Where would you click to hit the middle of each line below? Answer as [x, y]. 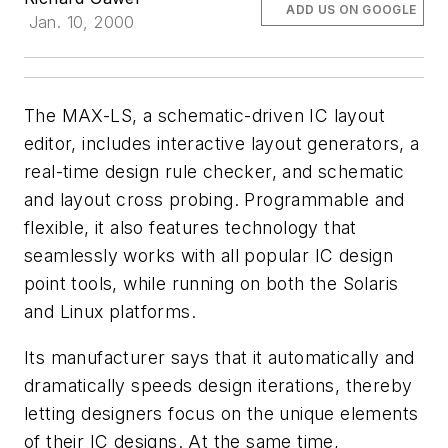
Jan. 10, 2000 [81, 22]
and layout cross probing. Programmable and [214, 199]
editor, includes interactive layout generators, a [222, 143]
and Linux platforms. [110, 311]
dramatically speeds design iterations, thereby [218, 385]
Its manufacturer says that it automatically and [219, 357]
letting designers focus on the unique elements [221, 413]
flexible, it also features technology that [190, 227]
